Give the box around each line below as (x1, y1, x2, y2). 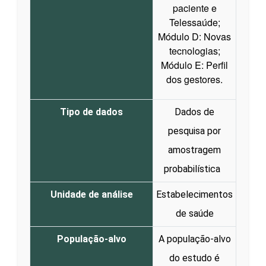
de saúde (175, 207, 214, 219)
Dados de (175, 106, 214, 118)
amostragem (168, 144, 221, 156)
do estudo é (169, 252, 220, 264)
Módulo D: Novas (158, 29, 231, 43)
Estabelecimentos (156, 188, 233, 200)
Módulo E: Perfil (161, 58, 228, 72)
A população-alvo (158, 233, 231, 245)
